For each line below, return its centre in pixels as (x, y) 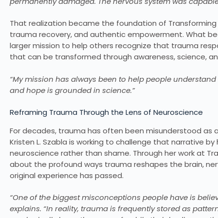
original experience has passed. (67, 175)
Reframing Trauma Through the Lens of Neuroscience (106, 112)
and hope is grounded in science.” (72, 90)
